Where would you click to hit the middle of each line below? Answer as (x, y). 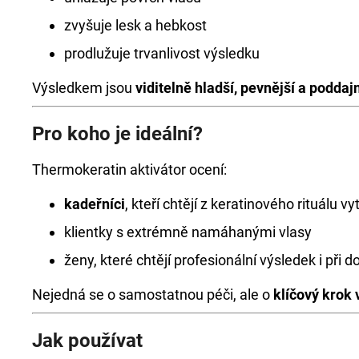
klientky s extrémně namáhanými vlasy (188, 232)
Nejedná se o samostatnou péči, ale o (153, 295)
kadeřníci (95, 204)
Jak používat (87, 341)
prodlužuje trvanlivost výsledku (162, 53)
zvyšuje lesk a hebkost (135, 25)
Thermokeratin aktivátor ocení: (129, 170)
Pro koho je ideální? (117, 133)
